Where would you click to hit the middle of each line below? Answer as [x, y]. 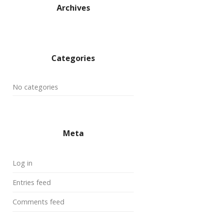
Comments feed [39, 202]
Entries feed [32, 182]
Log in [23, 163]
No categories [35, 87]
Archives [73, 8]
